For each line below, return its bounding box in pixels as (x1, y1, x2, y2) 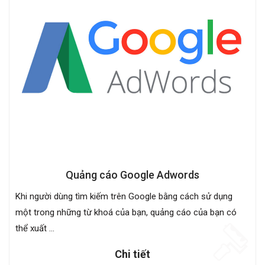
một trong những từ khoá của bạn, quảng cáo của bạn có (15, 206, 237, 218)
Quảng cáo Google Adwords (66, 168, 199, 181)
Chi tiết (115, 247, 150, 260)
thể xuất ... (15, 222, 54, 234)
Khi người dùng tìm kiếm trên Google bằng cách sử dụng (15, 190, 232, 202)
